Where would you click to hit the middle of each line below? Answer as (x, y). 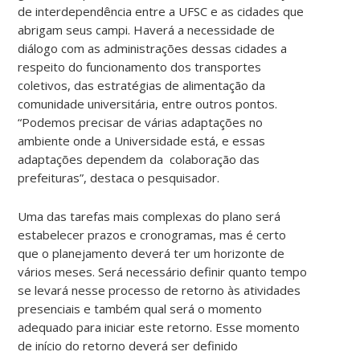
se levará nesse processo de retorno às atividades (160, 290)
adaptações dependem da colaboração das (139, 159)
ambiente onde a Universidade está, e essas (142, 140)
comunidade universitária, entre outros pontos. (148, 103)
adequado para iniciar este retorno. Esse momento (159, 327)
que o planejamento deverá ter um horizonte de (151, 253)
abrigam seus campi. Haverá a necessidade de (147, 29)
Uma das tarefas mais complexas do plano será (149, 216)
